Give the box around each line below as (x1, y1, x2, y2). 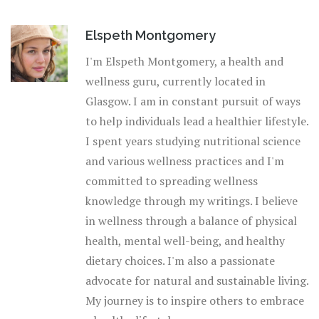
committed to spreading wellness (85, 173, 258, 189)
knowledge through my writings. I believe (85, 193, 298, 209)
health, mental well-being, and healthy (85, 233, 285, 249)
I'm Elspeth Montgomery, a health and (85, 53, 283, 70)
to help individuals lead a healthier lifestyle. (85, 113, 308, 130)
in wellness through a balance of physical (85, 213, 297, 229)
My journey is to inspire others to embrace (85, 293, 304, 309)
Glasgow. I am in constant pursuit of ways (85, 93, 300, 110)
